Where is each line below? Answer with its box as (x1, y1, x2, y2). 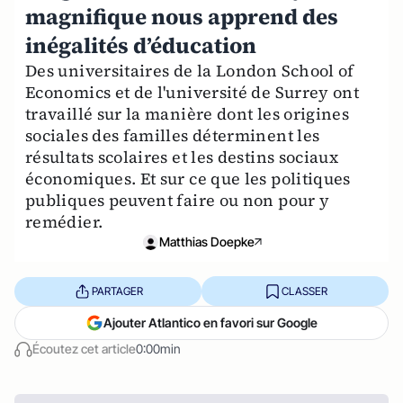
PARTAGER (91, 283, 143, 298)
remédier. (25, 210, 103, 233)
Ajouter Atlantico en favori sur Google (103, 315, 318, 330)
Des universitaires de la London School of (25, 59, 354, 82)
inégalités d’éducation (25, 31, 256, 60)
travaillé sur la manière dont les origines (25, 103, 350, 125)
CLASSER (281, 283, 327, 298)
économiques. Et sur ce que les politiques (25, 167, 351, 190)
